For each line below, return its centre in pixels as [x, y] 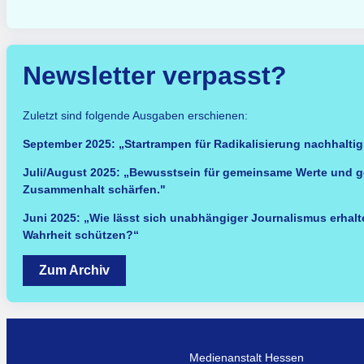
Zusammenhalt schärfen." [94, 189]
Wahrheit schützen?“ [81, 235]
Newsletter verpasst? [155, 76]
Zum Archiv [74, 270]
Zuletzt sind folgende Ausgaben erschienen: [137, 115]
